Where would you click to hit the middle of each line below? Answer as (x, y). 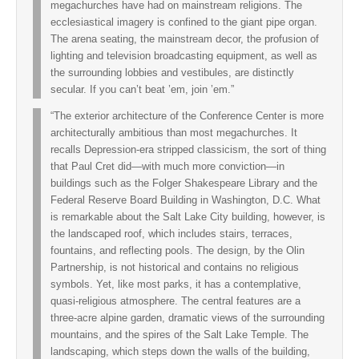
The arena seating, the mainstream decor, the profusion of (185, 39)
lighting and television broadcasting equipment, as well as (184, 56)
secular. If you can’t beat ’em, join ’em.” (142, 89)
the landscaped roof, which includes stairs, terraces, (171, 234)
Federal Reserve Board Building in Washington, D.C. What (186, 201)
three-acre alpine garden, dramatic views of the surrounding (188, 319)
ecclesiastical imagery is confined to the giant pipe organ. (184, 22)
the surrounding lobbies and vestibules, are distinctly (172, 73)
